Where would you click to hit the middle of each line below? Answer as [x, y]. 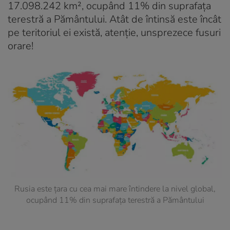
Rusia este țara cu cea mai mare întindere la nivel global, [115, 189]
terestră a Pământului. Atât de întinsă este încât [114, 19]
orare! [21, 46]
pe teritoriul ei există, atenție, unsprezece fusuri [114, 32]
